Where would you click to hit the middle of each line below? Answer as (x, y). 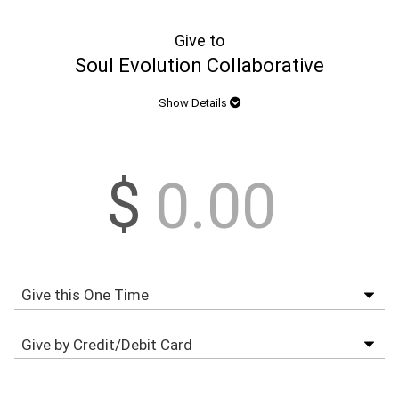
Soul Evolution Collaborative (199, 65)
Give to (199, 41)
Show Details (194, 103)
